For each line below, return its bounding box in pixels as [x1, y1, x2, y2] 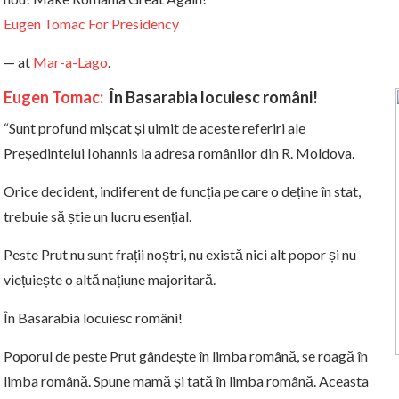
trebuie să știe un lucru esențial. [4, 208, 191, 225]
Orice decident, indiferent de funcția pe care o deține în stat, [4, 183, 361, 200]
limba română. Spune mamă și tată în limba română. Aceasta [4, 372, 369, 390]
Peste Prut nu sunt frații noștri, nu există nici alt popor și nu [4, 246, 356, 264]
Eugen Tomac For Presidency [4, 15, 179, 33]
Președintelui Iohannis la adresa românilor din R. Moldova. [4, 144, 354, 162]
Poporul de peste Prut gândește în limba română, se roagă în [4, 347, 368, 365]
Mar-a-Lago [33, 53, 108, 71]
